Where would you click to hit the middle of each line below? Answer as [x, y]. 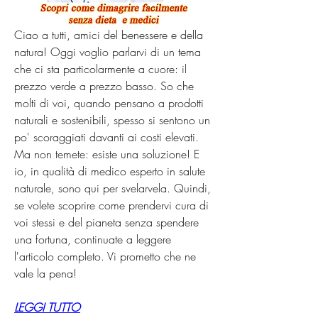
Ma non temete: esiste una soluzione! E [107, 154]
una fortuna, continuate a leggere [93, 239]
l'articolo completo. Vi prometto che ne [105, 256]
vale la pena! [45, 273]
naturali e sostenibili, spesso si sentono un [112, 120]
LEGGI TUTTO [47, 307]
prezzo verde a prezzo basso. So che [104, 86]
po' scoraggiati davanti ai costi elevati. [106, 137]
